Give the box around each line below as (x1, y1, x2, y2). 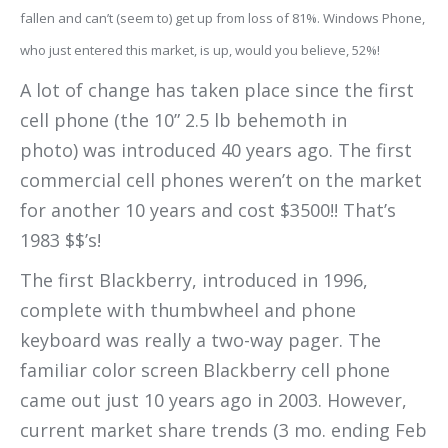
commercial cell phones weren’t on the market (20, 168, 422, 192)
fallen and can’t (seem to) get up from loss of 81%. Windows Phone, (20, 9, 425, 27)
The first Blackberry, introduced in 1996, (20, 268, 368, 292)
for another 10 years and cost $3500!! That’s (20, 198, 396, 222)
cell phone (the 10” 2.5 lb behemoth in (20, 108, 347, 132)
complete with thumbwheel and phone (20, 298, 356, 322)
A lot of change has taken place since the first (20, 78, 414, 102)
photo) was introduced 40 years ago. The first (20, 138, 412, 162)
